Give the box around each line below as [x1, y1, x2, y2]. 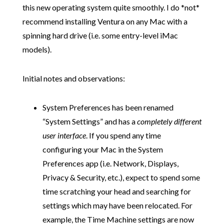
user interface [42, 130, 86, 140]
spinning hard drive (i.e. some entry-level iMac [22, 30, 178, 40]
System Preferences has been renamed [42, 102, 173, 112]
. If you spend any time [85, 130, 161, 140]
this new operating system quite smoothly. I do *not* [22, 2, 199, 12]
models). [22, 44, 51, 54]
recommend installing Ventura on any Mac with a [22, 16, 187, 26]
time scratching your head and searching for [42, 186, 191, 196]
